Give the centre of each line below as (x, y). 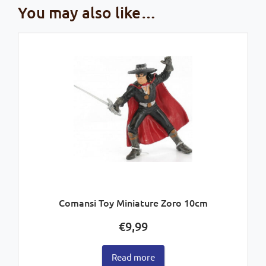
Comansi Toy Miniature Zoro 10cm (133, 202)
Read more (133, 256)
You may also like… (87, 12)
